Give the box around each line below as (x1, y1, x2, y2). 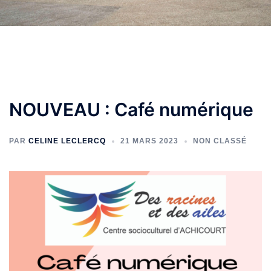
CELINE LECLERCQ (28, 137, 106, 145)
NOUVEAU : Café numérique (9, 99, 253, 120)
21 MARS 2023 (120, 137, 178, 145)
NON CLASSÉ (193, 137, 247, 145)
